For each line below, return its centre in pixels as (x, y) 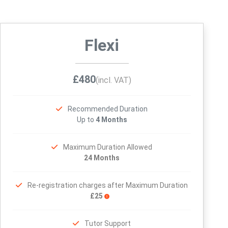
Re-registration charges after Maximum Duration (108, 185)
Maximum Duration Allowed (108, 147)
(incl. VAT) (113, 80)
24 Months (102, 158)
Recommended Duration (108, 109)
